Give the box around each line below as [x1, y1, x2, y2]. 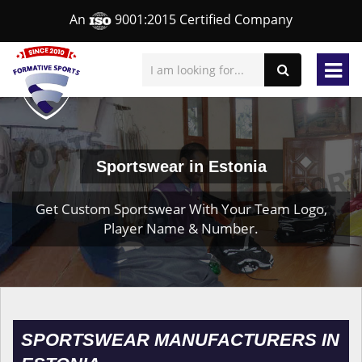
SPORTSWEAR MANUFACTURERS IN [21, 330, 339, 350]
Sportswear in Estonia [95, 158, 267, 175]
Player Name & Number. [103, 219, 259, 238]
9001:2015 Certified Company [112, 11, 293, 29]
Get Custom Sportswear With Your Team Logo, [35, 200, 327, 218]
